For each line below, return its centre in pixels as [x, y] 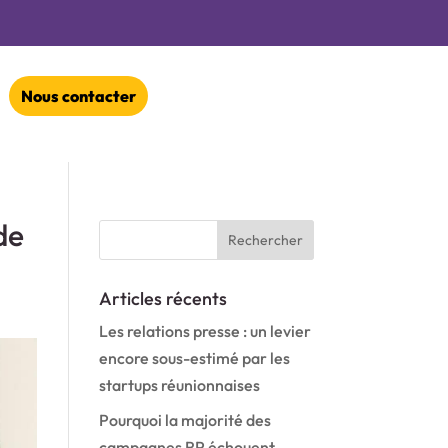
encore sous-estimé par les [194, 357]
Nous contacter [78, 95]
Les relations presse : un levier [204, 330]
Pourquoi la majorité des [184, 419]
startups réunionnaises [179, 384]
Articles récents [162, 298]
